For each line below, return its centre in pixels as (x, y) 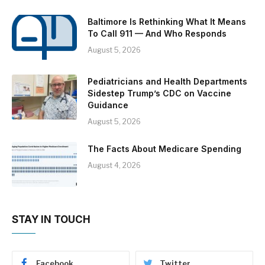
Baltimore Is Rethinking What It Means (167, 21)
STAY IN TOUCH (51, 219)
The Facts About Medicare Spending (164, 148)
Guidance (108, 105)
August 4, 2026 (114, 165)
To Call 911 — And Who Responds (157, 33)
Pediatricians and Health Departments (167, 81)
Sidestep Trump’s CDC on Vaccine (159, 93)
